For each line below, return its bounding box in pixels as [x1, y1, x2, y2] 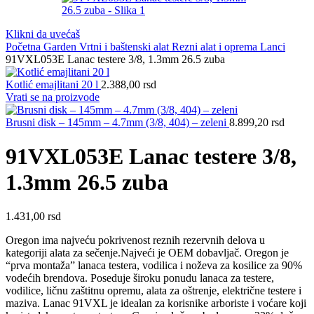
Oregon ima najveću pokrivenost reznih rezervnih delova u [6, 234, 265, 247]
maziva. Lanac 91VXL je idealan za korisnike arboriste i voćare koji [6, 297, 306, 310]
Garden [43, 40, 79, 53]
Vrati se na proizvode [6, 90, 100, 103]
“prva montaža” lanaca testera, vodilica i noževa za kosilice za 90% [6, 259, 302, 272]
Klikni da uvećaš [6, 27, 80, 40]
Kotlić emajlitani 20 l [6, 78, 101, 90]
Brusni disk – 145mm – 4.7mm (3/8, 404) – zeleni [6, 116, 229, 128]
